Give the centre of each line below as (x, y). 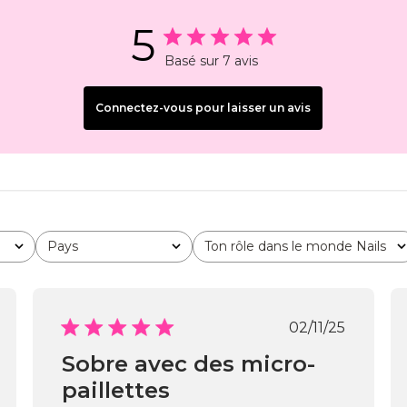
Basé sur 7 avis (212, 61)
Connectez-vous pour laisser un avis (203, 108)
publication (358, 361)
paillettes (115, 390)
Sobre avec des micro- (188, 364)
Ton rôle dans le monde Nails (295, 246)
